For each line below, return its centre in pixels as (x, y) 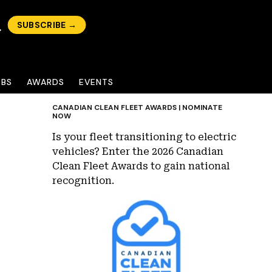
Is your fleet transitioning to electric (144, 137)
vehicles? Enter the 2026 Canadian (138, 151)
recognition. (83, 181)
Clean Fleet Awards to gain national (141, 166)
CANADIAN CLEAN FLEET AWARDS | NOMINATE (137, 107)
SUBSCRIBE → (47, 25)
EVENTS (96, 82)
